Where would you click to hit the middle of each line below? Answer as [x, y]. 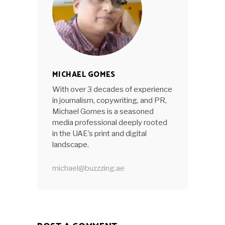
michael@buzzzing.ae [88, 168]
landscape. [71, 145]
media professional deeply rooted [110, 123]
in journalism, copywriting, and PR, [109, 100]
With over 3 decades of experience [112, 89]
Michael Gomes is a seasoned [103, 111]
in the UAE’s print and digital [99, 134]
